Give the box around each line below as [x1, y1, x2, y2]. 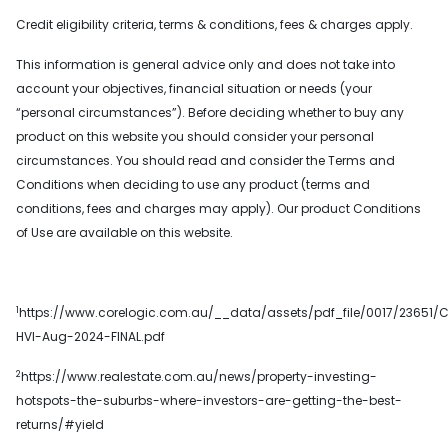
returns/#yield [16, 416, 104, 434]
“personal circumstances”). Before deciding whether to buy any [16, 104, 404, 122]
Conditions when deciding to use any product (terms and [16, 176, 370, 194]
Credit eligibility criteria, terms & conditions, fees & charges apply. [16, 16, 413, 34]
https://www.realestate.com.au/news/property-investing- [21, 368, 377, 386]
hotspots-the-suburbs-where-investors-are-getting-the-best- [16, 392, 402, 410]
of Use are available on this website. [16, 224, 233, 242]
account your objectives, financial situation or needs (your [16, 80, 372, 98]
